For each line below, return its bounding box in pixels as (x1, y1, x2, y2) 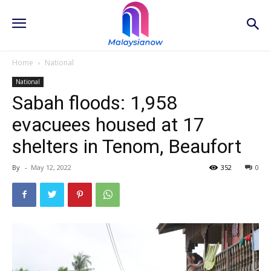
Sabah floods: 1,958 (12, 91, 177, 114)
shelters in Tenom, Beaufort (12, 134, 241, 158)
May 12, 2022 (31, 162, 71, 172)
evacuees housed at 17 (12, 113, 204, 136)
